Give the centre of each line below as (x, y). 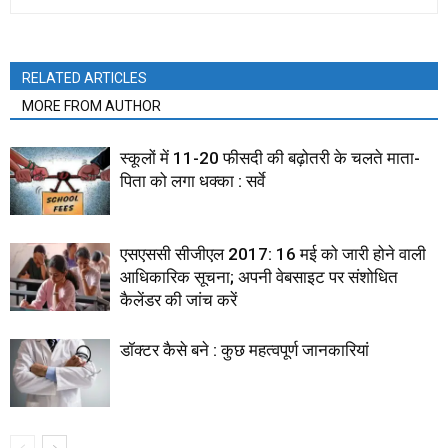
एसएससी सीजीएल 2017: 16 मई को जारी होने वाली (273, 253)
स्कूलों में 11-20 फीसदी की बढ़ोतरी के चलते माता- (270, 157)
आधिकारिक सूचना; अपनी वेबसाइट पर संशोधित (259, 276)
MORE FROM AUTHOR (91, 105)
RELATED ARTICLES (84, 77)
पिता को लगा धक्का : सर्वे (192, 180)
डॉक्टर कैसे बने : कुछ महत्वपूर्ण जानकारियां (244, 349)
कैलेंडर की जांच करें (178, 299)
